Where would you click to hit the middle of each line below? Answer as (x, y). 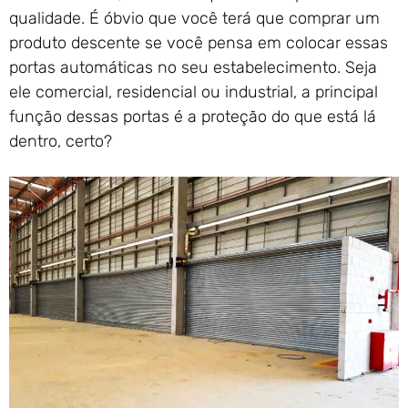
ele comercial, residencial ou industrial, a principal (194, 92)
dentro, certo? (61, 142)
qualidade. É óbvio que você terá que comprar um (194, 19)
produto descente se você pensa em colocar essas (199, 43)
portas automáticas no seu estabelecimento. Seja (193, 68)
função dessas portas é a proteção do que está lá (193, 117)
